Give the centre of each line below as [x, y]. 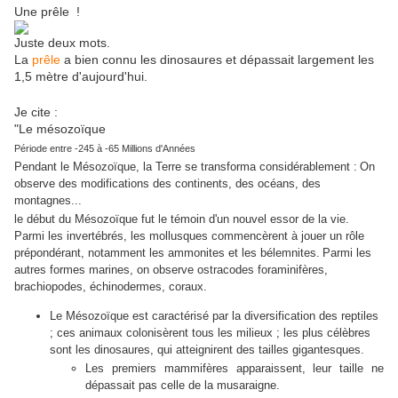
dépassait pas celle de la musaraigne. [183, 386]
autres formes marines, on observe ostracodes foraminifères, [171, 270]
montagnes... [48, 201]
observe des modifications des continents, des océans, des [167, 184]
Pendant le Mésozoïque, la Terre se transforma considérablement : [186, 167]
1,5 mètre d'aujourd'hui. [81, 77]
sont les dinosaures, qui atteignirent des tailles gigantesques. [207, 350]
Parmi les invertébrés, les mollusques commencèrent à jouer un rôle [189, 236]
